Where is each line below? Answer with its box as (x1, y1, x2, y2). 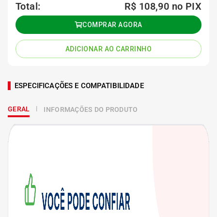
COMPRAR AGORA (82, 21, 142, 29)
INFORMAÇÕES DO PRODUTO (44, 106, 138, 113)
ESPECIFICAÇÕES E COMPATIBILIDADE (15, 81, 144, 90)
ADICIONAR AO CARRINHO (65, 45, 152, 53)
